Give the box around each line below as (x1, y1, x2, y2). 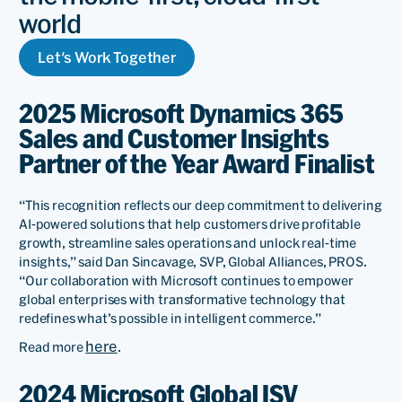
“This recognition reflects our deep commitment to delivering (19, 198, 382, 214)
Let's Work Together (38, 48, 176, 66)
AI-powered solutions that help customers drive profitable (19, 217, 361, 232)
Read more (19, 340, 86, 355)
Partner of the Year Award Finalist (19, 148, 375, 179)
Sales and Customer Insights (19, 123, 329, 153)
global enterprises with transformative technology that (19, 293, 345, 308)
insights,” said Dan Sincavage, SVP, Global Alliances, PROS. (19, 255, 367, 270)
